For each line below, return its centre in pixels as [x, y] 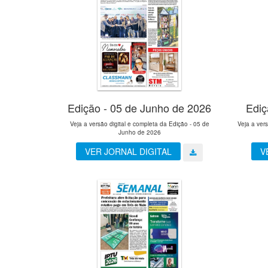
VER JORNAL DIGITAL [129, 152]
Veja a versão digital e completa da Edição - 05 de [139, 124]
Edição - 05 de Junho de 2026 [140, 108]
